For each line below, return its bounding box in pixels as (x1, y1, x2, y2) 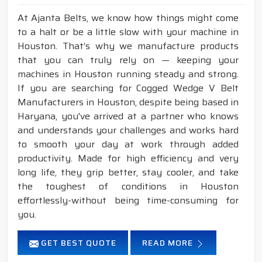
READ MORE (142, 236, 195, 250)
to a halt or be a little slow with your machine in (18, 25, 239, 40)
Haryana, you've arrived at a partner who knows (18, 109, 239, 124)
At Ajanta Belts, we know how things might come (18, 11, 239, 26)
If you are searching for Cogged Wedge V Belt (18, 81, 239, 96)
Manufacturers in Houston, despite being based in (18, 95, 239, 110)
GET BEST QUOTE (39, 236, 116, 250)
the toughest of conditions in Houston (18, 179, 239, 194)
